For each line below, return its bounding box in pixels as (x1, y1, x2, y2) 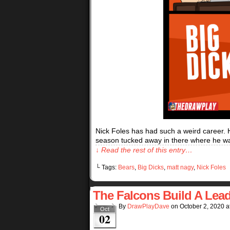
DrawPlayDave (127, 202, 169, 210)
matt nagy (167, 163, 194, 171)
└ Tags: (95, 163, 118, 171)
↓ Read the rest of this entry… (95, 145, 193, 154)
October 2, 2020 (180, 202, 224, 210)
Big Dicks (138, 163, 164, 171)
